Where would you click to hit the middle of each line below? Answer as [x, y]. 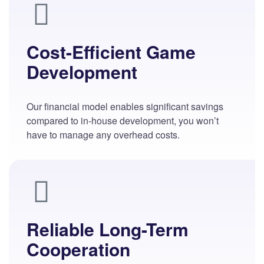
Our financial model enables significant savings [125, 107]
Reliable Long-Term [108, 229]
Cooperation [78, 249]
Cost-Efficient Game [111, 52]
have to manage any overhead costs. [103, 135]
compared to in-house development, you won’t [123, 121]
